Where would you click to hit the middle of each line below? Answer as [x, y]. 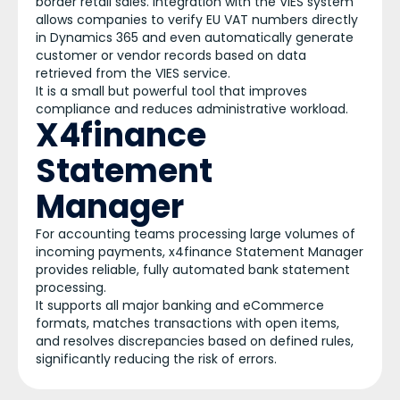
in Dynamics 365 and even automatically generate [195, 37]
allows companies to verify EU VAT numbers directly [197, 20]
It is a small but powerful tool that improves [171, 91]
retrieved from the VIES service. [133, 73]
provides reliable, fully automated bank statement [193, 270]
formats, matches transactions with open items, [187, 323]
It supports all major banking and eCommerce [180, 305]
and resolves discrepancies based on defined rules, [195, 341]
